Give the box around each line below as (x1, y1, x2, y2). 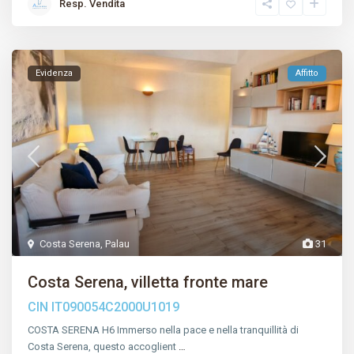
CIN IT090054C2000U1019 (28, 299, 180, 315)
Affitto (295, 68, 318, 79)
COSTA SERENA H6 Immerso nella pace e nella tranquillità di (28, 324, 299, 337)
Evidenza (36, 68, 73, 79)
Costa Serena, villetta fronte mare (28, 273, 269, 292)
